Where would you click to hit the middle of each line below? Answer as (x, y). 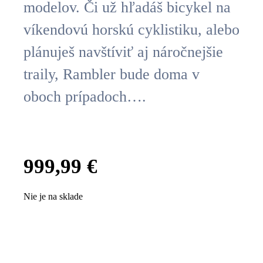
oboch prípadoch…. (85, 97)
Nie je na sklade (53, 196)
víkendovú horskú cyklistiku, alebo (131, 30)
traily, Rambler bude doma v (112, 75)
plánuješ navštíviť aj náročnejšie (123, 52)
